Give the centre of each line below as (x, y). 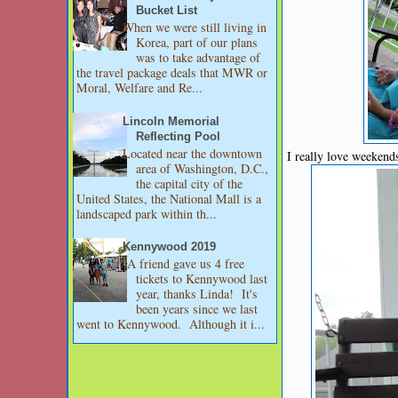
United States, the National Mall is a (169, 198)
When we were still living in (195, 27)
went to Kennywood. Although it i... (171, 324)
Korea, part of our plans (197, 42)
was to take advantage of (199, 57)
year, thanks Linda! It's (197, 294)
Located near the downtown (193, 153)
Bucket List (167, 11)
